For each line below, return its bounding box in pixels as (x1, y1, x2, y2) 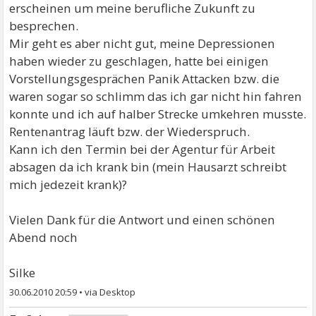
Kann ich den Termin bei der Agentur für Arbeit (9, 141, 276, 157)
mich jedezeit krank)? (9, 176, 128, 193)
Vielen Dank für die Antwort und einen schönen (9, 212, 276, 228)
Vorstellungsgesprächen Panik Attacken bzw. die (9, 71, 280, 87)
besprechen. (9, 18, 79, 34)
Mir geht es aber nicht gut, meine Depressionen (9, 35, 276, 51)
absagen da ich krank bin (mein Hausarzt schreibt (9, 159, 287, 175)
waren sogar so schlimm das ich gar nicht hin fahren (9, 88, 303, 104)
